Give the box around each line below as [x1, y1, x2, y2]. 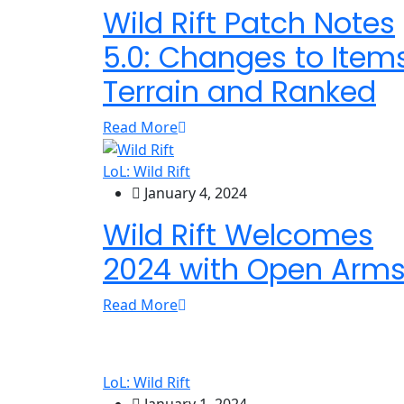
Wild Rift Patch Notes [103, 2, 395, 43]
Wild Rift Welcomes [103, 215, 373, 256]
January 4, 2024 [141, 183, 247, 204]
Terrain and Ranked [103, 70, 376, 112]
